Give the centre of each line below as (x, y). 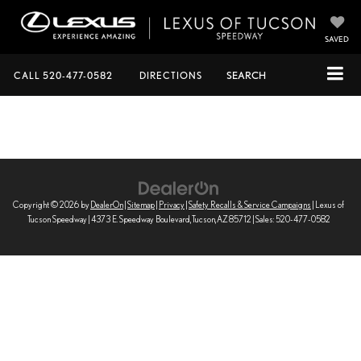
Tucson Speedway (57, 219)
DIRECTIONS (171, 75)
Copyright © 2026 (47, 204)
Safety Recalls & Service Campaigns (250, 204)
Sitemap (141, 204)
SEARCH (246, 75)
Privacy (172, 204)
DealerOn (107, 204)
